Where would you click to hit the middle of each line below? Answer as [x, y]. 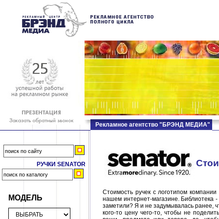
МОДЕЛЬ [25, 197]
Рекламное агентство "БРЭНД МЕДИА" [153, 125]
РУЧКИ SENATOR [61, 164]
